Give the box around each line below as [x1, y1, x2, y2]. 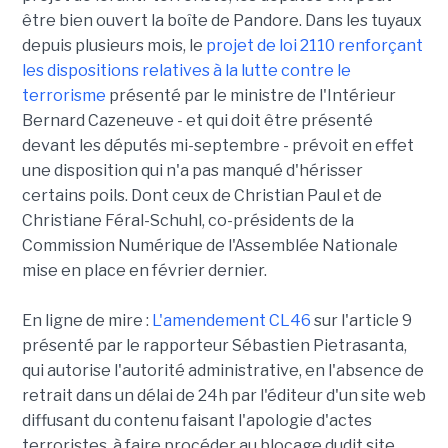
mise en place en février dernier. [21, 261, 267, 281]
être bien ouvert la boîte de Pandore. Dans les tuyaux [21, 11, 422, 31]
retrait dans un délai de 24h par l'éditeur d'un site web [21, 386, 426, 406]
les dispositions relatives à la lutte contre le [21, 61, 351, 81]
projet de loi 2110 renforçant [205, 36, 423, 56]
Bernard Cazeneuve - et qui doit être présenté [21, 111, 373, 131]
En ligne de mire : [21, 311, 152, 331]
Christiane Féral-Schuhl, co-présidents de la [21, 211, 354, 231]
